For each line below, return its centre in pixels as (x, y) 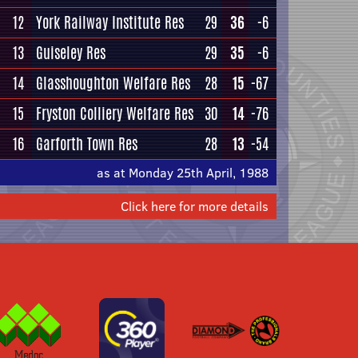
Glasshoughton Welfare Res (113, 83)
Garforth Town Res (87, 144)
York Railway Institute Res (110, 22)
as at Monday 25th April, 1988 (183, 173)
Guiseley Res (71, 53)
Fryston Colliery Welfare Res (115, 113)
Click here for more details (195, 206)
